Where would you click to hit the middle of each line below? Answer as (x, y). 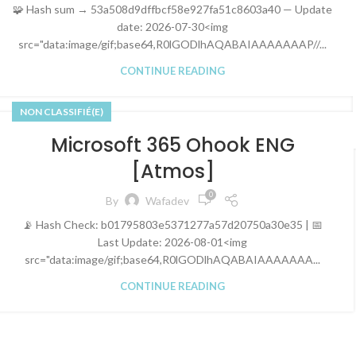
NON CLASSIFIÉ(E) (62, 112)
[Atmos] (172, 171)
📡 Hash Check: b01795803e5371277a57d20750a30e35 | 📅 (173, 224)
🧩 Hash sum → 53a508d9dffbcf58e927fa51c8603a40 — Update (173, 9)
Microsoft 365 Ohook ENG (172, 145)
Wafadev (168, 200)
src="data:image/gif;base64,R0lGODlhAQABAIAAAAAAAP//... (173, 44)
